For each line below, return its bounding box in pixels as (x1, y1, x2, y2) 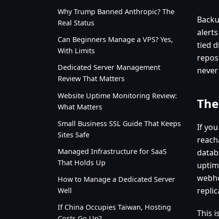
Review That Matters (58, 74, 125, 84)
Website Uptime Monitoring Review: (58, 90, 177, 100)
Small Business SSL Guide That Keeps (58, 118, 181, 128)
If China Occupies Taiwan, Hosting (58, 202, 171, 212)
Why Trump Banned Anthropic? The (58, 7, 175, 17)
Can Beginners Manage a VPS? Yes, (58, 35, 173, 44)
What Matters (58, 102, 102, 111)
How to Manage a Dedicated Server (58, 175, 175, 184)
